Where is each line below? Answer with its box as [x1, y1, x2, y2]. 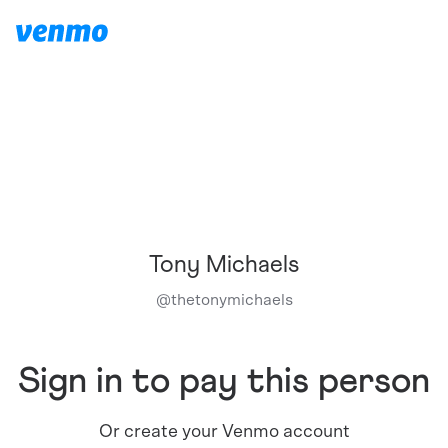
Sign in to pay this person [18, 364, 430, 400]
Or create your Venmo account [98, 423, 350, 441]
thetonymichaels [170, 292, 293, 308]
